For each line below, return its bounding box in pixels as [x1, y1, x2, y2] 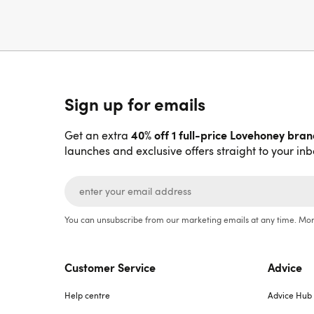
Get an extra [64, 128, 131, 143]
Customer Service [64, 259, 156, 275]
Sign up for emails [64, 92, 205, 116]
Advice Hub [268, 289, 312, 301]
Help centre [64, 289, 110, 301]
